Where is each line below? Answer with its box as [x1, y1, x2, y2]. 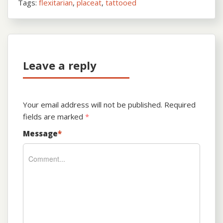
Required [164, 100, 196, 110]
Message [23, 128, 58, 139]
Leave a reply [23, 58, 97, 73]
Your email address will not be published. [23, 100, 162, 110]
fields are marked [23, 111, 85, 122]
